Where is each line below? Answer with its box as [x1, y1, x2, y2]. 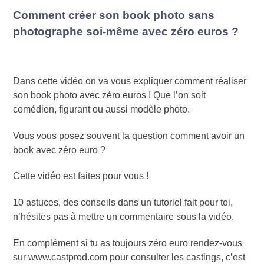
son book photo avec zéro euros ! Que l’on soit [13, 90, 206, 100]
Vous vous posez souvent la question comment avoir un [13, 130, 245, 141]
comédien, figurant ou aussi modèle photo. [13, 104, 190, 114]
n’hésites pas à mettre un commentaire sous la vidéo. [13, 212, 235, 222]
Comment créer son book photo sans [13, 9, 215, 22]
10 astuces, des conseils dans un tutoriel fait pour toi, [13, 197, 233, 208]
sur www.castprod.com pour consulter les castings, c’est [13, 252, 246, 262]
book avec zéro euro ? [13, 144, 106, 155]
